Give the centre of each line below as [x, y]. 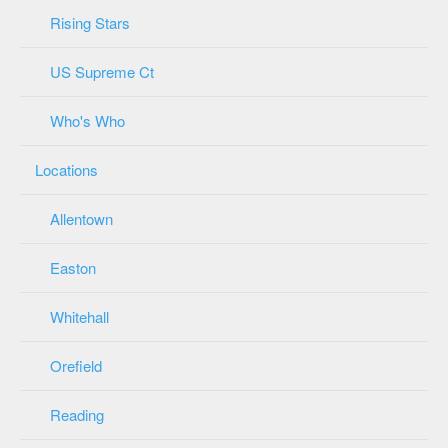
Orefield [76, 365]
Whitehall [79, 316]
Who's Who [87, 120]
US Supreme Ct [102, 71]
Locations [66, 169]
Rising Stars [90, 22]
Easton [73, 267]
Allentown [81, 218]
